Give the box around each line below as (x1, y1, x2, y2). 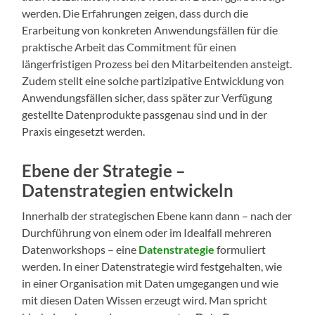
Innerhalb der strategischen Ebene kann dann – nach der (22, 209, 292, 223)
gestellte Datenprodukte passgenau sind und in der (22, 108, 268, 122)
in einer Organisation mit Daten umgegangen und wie (22, 276, 279, 290)
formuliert (214, 243, 266, 257)
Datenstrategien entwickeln (22, 180, 234, 201)
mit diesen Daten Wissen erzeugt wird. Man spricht (22, 293, 268, 307)
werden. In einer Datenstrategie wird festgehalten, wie (22, 259, 283, 274)
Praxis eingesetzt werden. (22, 124, 146, 139)
